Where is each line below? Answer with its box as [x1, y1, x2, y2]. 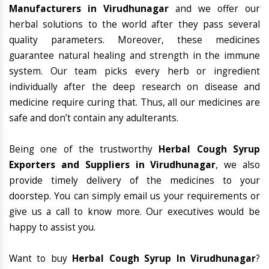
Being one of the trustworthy [9, 143, 159, 156]
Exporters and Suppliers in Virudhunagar [9, 159, 216, 172]
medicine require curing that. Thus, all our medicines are [9, 96, 260, 109]
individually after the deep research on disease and [9, 80, 260, 94]
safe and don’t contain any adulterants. [9, 112, 178, 125]
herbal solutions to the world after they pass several [9, 18, 260, 31]
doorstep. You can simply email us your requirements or [9, 190, 260, 203]
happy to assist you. [9, 221, 95, 234]
